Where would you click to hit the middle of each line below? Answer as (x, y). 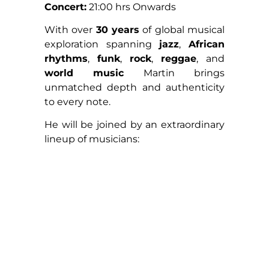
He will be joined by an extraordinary (134, 125)
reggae (179, 58)
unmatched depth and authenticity (134, 87)
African (207, 44)
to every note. (77, 101)
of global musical (182, 29)
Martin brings (184, 73)
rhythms (66, 58)
